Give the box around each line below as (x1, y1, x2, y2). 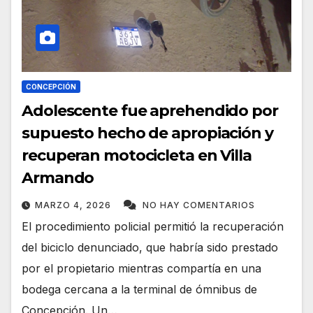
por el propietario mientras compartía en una (22, 261, 261, 276)
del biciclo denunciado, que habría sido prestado (22, 240, 278, 255)
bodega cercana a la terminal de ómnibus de (22, 282, 257, 297)
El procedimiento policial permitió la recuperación (22, 219, 284, 234)
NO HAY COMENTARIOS (143, 200, 255, 211)
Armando (22, 168, 94, 188)
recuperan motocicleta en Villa (22, 146, 252, 166)
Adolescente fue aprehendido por (22, 101, 278, 121)
